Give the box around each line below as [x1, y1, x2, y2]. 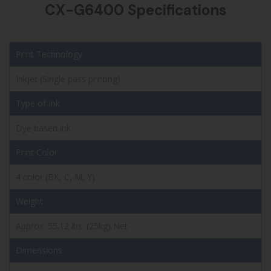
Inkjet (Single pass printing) [16, 73, 120, 85]
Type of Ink [16, 97, 60, 109]
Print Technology [16, 48, 82, 60]
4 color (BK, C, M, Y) [16, 171, 95, 183]
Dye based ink [16, 122, 71, 134]
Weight [16, 195, 43, 207]
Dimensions [16, 244, 62, 256]
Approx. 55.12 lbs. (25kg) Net [16, 220, 128, 232]
